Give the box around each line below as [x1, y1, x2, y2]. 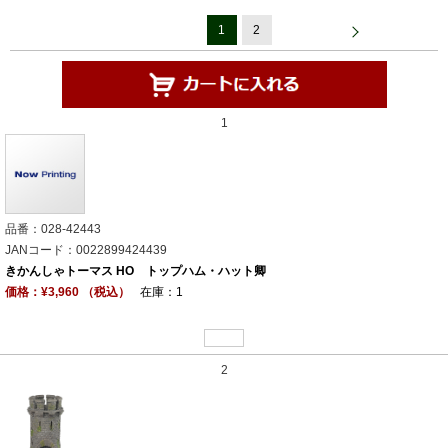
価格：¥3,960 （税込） [5, 284, 130, 299]
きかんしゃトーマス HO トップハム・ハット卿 [5, 263, 266, 278]
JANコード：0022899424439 [5, 242, 167, 257]
